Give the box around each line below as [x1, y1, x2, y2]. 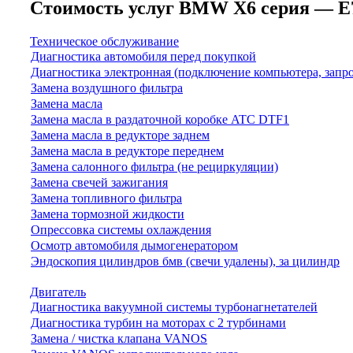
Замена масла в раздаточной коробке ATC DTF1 [31, 113, 289, 126]
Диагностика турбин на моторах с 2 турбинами [31, 316, 286, 329]
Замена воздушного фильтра [31, 81, 183, 95]
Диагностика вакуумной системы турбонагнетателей [31, 300, 318, 314]
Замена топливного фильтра [31, 191, 182, 205]
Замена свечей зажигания [31, 176, 168, 189]
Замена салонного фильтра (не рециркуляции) [31, 160, 278, 173]
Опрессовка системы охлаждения [31, 223, 211, 236]
